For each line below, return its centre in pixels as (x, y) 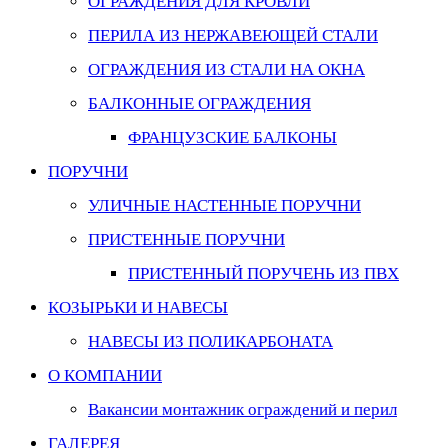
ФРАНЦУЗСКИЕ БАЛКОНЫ (232, 137)
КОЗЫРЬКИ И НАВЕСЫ (138, 307)
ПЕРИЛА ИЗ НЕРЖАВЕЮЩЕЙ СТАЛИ (233, 35)
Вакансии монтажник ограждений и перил (242, 409)
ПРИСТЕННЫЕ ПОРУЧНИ (186, 239)
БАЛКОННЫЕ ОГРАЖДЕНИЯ (199, 103)
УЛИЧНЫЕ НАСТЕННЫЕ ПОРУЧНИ (224, 205)
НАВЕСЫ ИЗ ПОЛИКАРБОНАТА (210, 341)
